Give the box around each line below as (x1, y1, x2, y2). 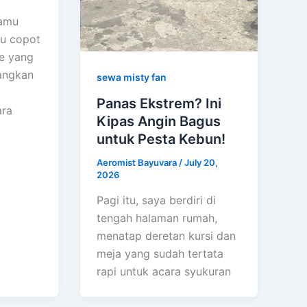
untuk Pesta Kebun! (97, 130, 226, 147)
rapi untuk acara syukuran (97, 265, 232, 279)
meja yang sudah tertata (97, 247, 224, 261)
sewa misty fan (97, 71, 167, 83)
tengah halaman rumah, (97, 211, 218, 225)
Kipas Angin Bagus (97, 112, 221, 130)
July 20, (184, 156, 219, 168)
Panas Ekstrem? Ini (97, 95, 222, 112)
